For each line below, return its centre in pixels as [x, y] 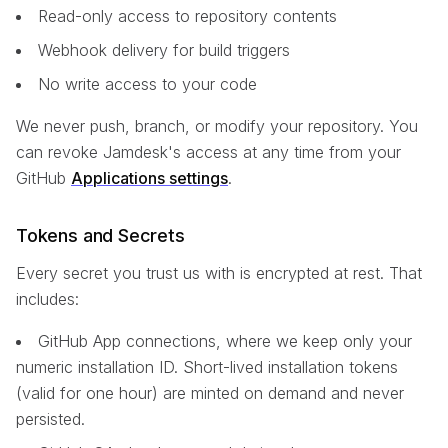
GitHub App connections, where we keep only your [225, 340]
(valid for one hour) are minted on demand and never [210, 392]
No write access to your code [147, 83]
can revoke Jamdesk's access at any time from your [208, 151]
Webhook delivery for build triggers [164, 49]
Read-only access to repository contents [187, 15]
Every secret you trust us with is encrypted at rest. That [219, 272]
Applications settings [149, 177]
